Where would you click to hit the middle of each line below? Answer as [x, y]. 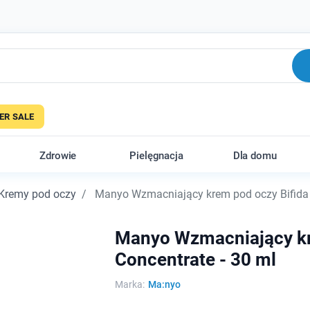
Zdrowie [58, 156]
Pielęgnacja [156, 156]
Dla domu [255, 156]
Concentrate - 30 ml [195, 259]
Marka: [129, 284]
